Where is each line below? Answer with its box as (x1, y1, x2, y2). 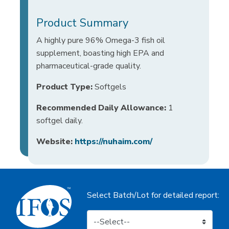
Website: (36, 135, 73, 147)
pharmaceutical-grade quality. (36, 60, 147, 72)
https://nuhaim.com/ (75, 135, 152, 147)
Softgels (93, 81, 126, 93)
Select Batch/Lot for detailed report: (86, 189, 219, 201)
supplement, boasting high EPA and (36, 47, 164, 59)
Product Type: (36, 81, 93, 93)
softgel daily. (36, 114, 83, 126)
